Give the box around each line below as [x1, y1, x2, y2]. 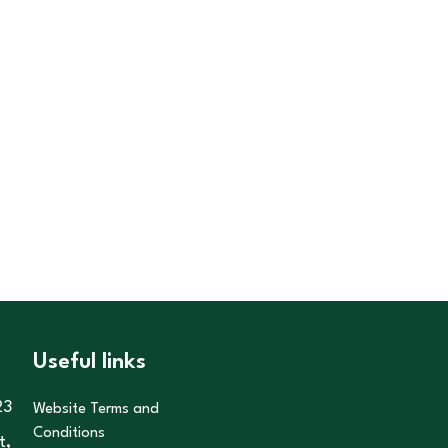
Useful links [32, 351, 146, 373]
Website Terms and [32, 402, 159, 417]
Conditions [32, 426, 105, 441]
